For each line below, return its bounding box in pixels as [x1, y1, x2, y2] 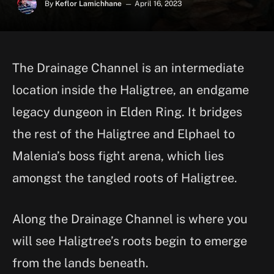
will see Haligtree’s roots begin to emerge [12, 233, 247, 248]
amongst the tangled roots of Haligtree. [12, 171, 243, 185]
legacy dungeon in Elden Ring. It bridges [12, 105, 242, 119]
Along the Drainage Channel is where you [12, 211, 248, 226]
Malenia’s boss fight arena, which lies [12, 149, 224, 163]
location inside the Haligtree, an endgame [12, 83, 249, 97]
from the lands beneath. [12, 255, 149, 270]
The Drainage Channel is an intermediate [12, 61, 244, 75]
